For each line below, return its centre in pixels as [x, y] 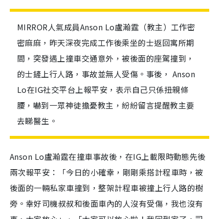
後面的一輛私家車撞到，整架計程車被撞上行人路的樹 [107, 188]
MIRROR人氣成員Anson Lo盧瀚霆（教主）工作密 [106, 27]
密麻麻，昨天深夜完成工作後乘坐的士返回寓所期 [106, 43]
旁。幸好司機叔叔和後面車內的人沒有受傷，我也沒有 [107, 203]
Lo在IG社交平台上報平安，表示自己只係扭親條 [103, 89]
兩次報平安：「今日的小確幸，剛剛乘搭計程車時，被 [107, 172]
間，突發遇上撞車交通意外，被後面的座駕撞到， [106, 58]
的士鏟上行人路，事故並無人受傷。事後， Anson [106, 74]
